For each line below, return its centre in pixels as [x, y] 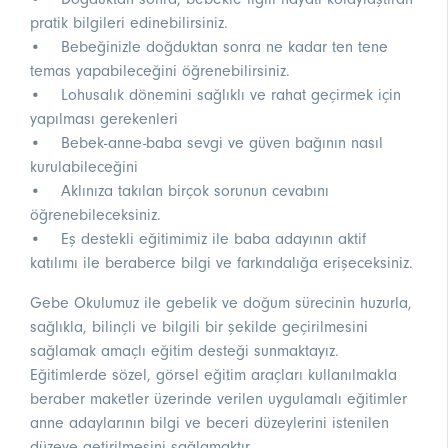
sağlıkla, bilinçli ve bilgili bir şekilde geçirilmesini [199, 327]
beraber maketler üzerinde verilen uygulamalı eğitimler [218, 399]
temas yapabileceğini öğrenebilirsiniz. [160, 71]
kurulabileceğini [84, 167]
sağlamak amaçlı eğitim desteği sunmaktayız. [184, 351]
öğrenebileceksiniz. [95, 215]
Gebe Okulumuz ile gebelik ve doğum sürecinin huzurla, [221, 303]
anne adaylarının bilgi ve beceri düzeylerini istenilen [209, 423]
